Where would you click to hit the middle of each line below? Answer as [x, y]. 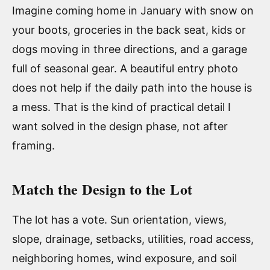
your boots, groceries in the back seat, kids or [129, 30]
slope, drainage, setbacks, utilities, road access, [133, 239]
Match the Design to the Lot [102, 189]
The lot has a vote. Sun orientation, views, [119, 220]
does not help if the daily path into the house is [132, 88]
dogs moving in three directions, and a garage [130, 49]
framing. [33, 146]
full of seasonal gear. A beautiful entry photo [125, 69]
